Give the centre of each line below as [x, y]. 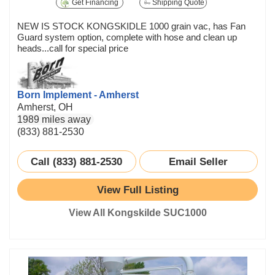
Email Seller [199, 162]
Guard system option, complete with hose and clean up [127, 37]
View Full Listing [137, 189]
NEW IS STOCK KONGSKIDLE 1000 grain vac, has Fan [131, 26]
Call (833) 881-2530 [77, 162]
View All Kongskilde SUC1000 [137, 213]
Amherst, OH [45, 107]
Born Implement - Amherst [78, 95]
